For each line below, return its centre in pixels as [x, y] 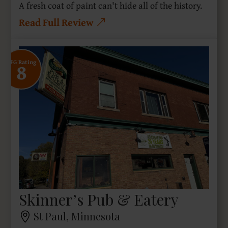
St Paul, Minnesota [77, 216]
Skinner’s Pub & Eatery [99, 199]
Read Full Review [56, 22]
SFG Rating [21, 62]
